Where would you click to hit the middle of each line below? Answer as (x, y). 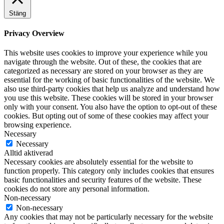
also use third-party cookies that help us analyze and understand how (112, 89)
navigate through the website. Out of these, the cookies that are (103, 62)
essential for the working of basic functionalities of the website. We (109, 80)
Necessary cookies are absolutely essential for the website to (98, 162)
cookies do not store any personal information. (77, 189)
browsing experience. (38, 125)
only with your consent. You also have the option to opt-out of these (110, 107)
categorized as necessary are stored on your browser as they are (103, 71)
